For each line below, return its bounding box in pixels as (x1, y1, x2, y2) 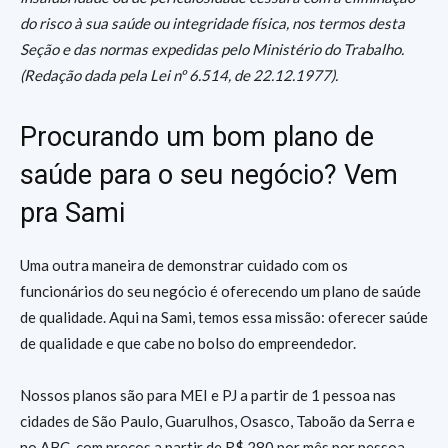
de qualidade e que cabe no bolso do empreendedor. (20, 334, 356, 352)
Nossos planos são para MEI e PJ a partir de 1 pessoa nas (20, 386, 396, 404)
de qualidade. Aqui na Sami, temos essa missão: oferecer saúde (20, 308, 428, 326)
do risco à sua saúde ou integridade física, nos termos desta (20, 14, 405, 32)
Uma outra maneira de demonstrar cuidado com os (20, 256, 348, 274)
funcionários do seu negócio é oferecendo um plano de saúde (20, 282, 421, 300)
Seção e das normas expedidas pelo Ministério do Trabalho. (20, 40, 404, 58)
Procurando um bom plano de (20, 121, 374, 153)
